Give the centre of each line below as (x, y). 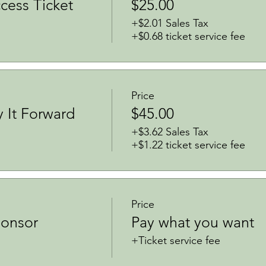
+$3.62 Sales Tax (170, 132)
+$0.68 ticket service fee (188, 37)
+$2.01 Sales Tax (170, 23)
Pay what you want (192, 222)
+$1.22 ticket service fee (188, 145)
